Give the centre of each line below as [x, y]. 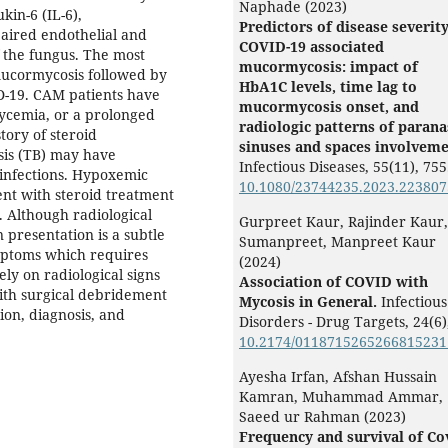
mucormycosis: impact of [328, 67]
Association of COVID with [333, 282]
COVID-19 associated [311, 47]
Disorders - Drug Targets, [326, 322]
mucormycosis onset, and [329, 107]
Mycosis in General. [310, 302]
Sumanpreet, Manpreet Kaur [337, 242]
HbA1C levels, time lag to [328, 87]
